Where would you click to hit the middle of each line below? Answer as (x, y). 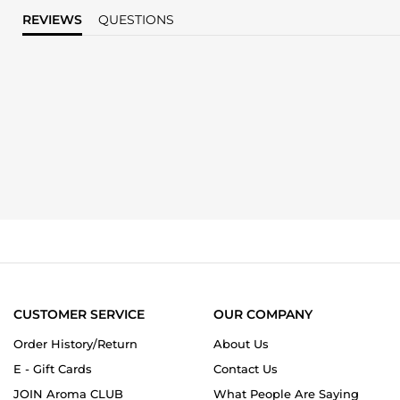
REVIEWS (57, 19)
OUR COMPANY (263, 314)
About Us (241, 343)
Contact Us (246, 368)
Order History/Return (75, 343)
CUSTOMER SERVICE (79, 314)
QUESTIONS (142, 19)
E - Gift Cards (53, 368)
